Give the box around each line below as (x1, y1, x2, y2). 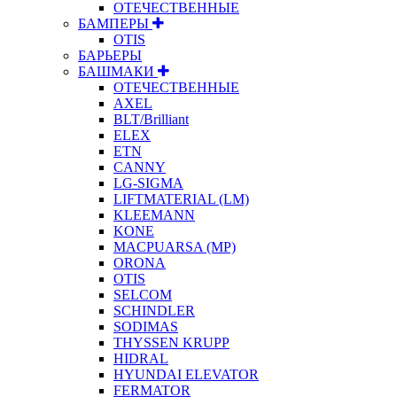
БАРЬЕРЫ (78, 47, 142, 63)
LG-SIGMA (113, 175, 183, 191)
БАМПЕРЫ (78, 15, 152, 31)
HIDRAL (113, 350, 168, 366)
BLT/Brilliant (113, 111, 189, 127)
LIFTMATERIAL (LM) (113, 191, 249, 206)
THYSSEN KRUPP (113, 334, 230, 350)
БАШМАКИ (78, 63, 158, 79)
